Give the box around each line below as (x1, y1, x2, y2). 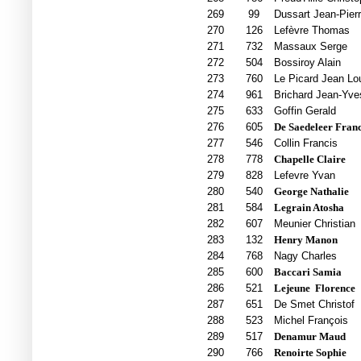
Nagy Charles (273, 250, 337, 263)
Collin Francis (273, 137, 338, 150)
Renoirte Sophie (273, 346, 346, 359)
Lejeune (273, 282, 310, 295)
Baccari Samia (273, 266, 342, 279)
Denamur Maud (273, 330, 346, 343)
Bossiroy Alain (273, 56, 341, 69)
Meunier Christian (273, 218, 355, 230)
